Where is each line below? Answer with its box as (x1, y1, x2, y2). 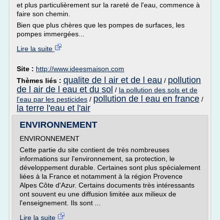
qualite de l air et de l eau (63, 75, 162, 85)
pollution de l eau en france (93, 94, 199, 104)
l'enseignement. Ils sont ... (20, 199, 101, 207)
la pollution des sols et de (119, 86, 197, 94)
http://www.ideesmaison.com (36, 65, 124, 73)
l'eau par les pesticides (17, 95, 87, 103)
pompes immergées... (17, 30, 84, 38)
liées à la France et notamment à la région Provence (20, 172, 183, 180)
